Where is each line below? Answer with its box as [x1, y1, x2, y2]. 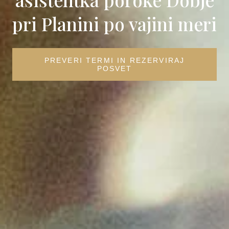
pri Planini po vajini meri [12, 11, 217, 36]
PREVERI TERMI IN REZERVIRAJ [44, 56, 185, 64]
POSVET [97, 64, 132, 73]
